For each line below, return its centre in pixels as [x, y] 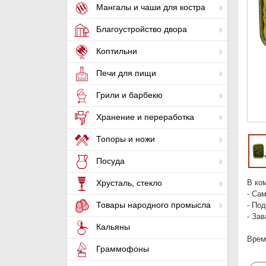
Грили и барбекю [128, 95]
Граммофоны [121, 248]
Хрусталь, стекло [128, 183]
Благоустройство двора [140, 29]
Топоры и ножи [124, 139]
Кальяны [112, 227]
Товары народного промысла [152, 205]
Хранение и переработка [144, 117]
